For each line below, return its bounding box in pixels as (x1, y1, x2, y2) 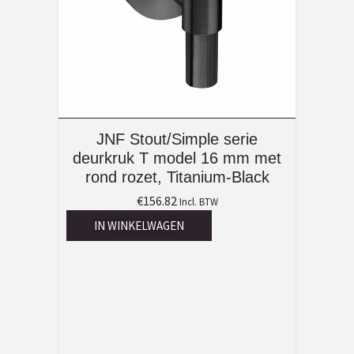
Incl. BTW (179, 195, 218, 209)
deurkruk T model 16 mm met (73, 149, 281, 168)
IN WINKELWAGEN (94, 218, 184, 234)
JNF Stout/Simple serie (96, 130, 258, 149)
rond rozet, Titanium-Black (85, 168, 269, 186)
